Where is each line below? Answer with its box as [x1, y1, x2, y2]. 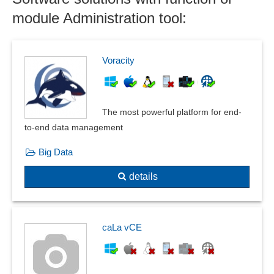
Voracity [102, 55, 135, 65]
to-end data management [24, 122, 123, 132]
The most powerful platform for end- [102, 107, 242, 117]
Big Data [39, 147, 73, 157]
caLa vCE [102, 222, 142, 233]
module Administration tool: [12, 10, 187, 26]
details [128, 171, 158, 182]
